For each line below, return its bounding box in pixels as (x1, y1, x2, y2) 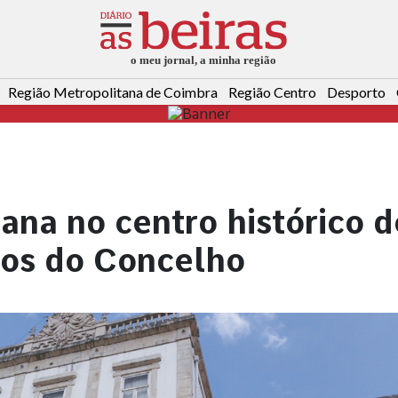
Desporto (327, 84, 386, 101)
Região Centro (228, 84, 316, 101)
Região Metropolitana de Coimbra (8, 84, 218, 101)
